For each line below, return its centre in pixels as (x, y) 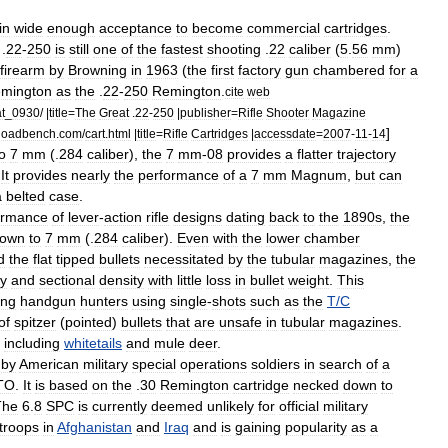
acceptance (135, 28)
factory (259, 70)
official (299, 406)
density (121, 280)
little (189, 280)
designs (197, 217)
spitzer (35, 322)
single (188, 301)
